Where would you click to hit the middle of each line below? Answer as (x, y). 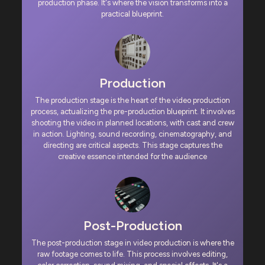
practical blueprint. (132, 14)
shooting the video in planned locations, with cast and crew (132, 123)
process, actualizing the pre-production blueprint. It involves (132, 112)
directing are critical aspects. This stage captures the (132, 146)
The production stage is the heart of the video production (132, 101)
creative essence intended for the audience (132, 157)
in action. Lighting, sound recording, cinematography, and (132, 134)
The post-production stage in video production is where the (132, 243)
